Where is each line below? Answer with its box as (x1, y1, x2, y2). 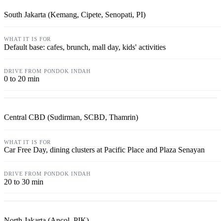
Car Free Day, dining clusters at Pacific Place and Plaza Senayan (4, 146, 205, 154)
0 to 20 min (4, 74, 39, 83)
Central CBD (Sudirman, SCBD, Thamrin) (4, 113, 138, 122)
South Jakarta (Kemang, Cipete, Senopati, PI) (4, 10, 146, 19)
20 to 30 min (4, 177, 43, 186)
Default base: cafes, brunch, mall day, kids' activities (4, 43, 166, 52)
